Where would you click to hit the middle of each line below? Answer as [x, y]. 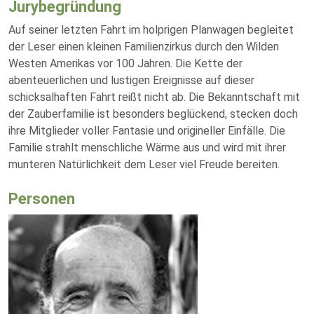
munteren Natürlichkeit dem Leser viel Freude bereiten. [144, 164]
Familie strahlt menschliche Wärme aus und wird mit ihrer [147, 148]
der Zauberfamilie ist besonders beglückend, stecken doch [153, 114]
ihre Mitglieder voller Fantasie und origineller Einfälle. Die [147, 131]
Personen [42, 199]
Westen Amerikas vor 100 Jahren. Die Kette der [125, 63]
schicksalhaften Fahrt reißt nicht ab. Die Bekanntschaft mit [154, 97]
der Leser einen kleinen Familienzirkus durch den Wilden [144, 47]
